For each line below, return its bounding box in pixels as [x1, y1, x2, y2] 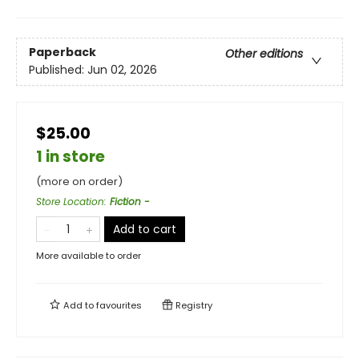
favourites [96, 299, 142, 313]
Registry [173, 299, 212, 313]
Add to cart [113, 221, 176, 238]
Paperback [29, 44, 96, 61]
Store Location [36, 195, 104, 209]
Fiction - [110, 195, 150, 209]
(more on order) [36, 174, 123, 190]
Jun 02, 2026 [87, 62, 157, 79]
